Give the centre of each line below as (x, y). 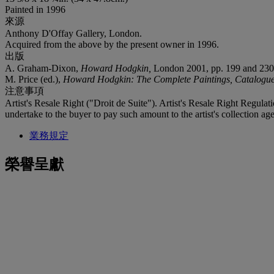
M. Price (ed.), (34, 79)
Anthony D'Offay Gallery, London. (73, 33)
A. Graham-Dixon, (43, 68)
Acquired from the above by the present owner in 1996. (112, 44)
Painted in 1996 (35, 9)
